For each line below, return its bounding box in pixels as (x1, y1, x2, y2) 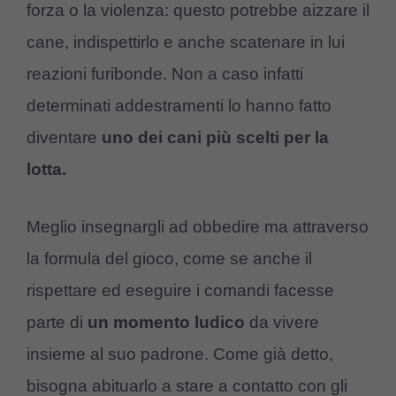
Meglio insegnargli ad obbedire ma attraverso (27, 217, 369, 236)
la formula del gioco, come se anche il (27, 248, 312, 268)
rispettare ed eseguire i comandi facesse (27, 280, 334, 300)
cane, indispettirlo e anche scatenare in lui (27, 33, 345, 52)
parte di (27, 312, 88, 331)
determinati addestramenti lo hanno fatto (27, 96, 331, 116)
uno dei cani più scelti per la (102, 128, 329, 148)
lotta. (27, 160, 66, 179)
